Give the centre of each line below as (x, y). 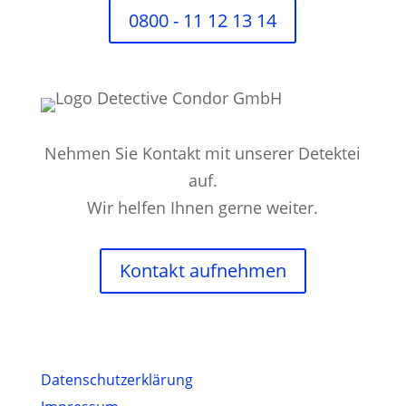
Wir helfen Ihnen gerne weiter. (203, 207)
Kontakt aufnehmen (203, 270)
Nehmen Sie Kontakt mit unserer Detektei (203, 153)
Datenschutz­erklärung (116, 379)
